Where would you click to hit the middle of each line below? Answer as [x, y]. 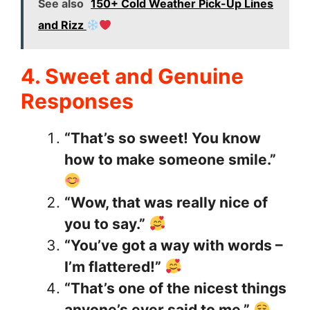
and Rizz [62, 25]
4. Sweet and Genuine [132, 76]
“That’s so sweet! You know [163, 138]
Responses [77, 101]
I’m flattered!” [113, 267]
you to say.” [105, 224]
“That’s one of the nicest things [175, 289]
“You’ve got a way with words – [174, 246]
